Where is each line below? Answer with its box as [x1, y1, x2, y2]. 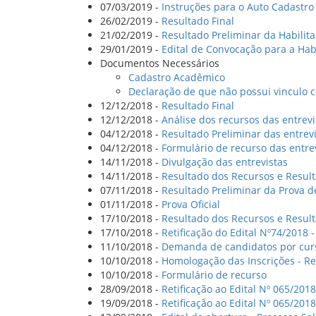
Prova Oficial [162, 197, 220, 211]
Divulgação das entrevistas [162, 154, 288, 169]
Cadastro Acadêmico [128, 70, 225, 84]
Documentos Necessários [100, 56, 219, 70]
